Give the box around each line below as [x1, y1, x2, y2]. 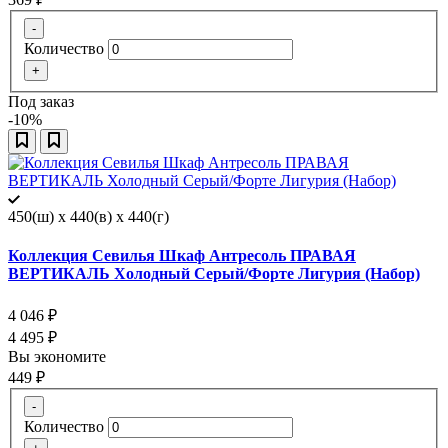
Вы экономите [8, 348, 110, 366]
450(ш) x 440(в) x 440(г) [8, 207, 169, 225]
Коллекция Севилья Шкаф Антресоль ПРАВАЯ [8, 246, 356, 264]
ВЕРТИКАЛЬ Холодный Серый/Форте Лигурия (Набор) [8, 264, 420, 282]
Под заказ [8, 92, 74, 110]
